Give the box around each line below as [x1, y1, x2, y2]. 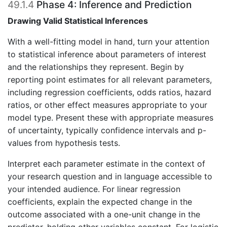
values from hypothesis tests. [8, 138, 120, 148]
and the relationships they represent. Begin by [8, 62, 184, 72]
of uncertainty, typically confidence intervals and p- [8, 125, 206, 136]
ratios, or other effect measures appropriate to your [8, 100, 207, 110]
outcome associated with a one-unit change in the [8, 209, 200, 220]
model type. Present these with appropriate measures [8, 112, 213, 123]
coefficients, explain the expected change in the [8, 197, 192, 207]
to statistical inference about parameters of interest [8, 49, 206, 60]
